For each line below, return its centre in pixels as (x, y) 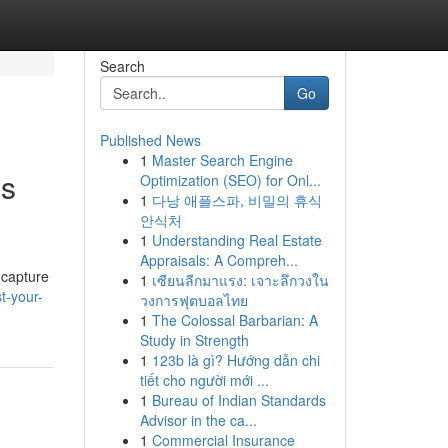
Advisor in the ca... (198, 420)
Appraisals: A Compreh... (218, 260)
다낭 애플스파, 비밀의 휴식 (236, 200)
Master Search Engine (222, 160)
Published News (150, 140)
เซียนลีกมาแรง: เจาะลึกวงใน (240, 280)
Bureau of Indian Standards (238, 400)
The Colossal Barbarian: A (234, 320)
